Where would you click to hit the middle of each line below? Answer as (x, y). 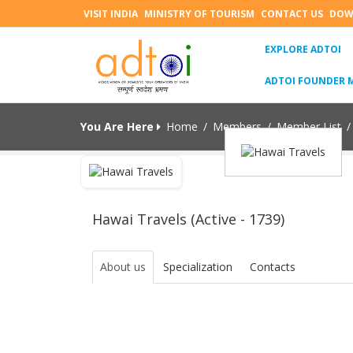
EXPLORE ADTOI (303, 49)
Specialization (198, 267)
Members (237, 126)
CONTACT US (292, 14)
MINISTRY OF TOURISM (199, 14)
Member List (309, 126)
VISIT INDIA (111, 14)
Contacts (273, 267)
